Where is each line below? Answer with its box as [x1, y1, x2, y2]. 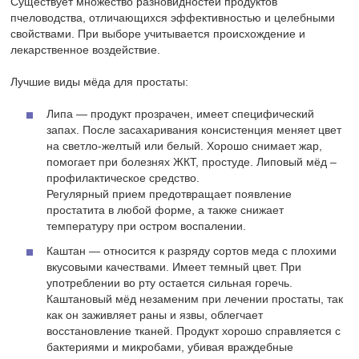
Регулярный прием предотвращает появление [46, 188, 292, 201]
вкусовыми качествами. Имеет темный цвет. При [46, 260, 302, 274]
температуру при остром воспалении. [46, 220, 247, 233]
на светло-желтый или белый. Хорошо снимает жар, [46, 139, 323, 153]
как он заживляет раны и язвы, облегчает [46, 309, 264, 322]
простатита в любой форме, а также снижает [46, 204, 284, 217]
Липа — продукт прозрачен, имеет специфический [46, 107, 315, 121]
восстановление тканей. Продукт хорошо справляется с [46, 325, 341, 338]
